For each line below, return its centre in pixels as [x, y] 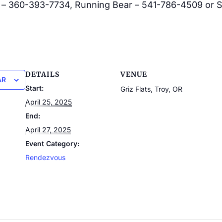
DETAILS [43, 74]
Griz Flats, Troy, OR [152, 89]
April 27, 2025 [48, 129]
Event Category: [53, 143]
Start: [35, 88]
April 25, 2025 [49, 102]
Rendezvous [46, 157]
